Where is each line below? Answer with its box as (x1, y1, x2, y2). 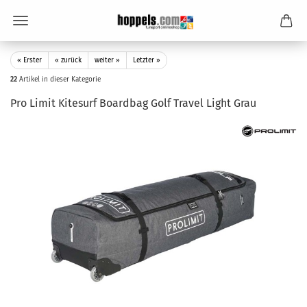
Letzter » (133, 56, 160, 64)
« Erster (17, 56, 42, 64)
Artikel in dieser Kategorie (17, 75, 101, 84)
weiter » (95, 56, 120, 64)
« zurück (55, 56, 82, 64)
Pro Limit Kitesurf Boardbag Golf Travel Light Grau (10, 97, 256, 110)
